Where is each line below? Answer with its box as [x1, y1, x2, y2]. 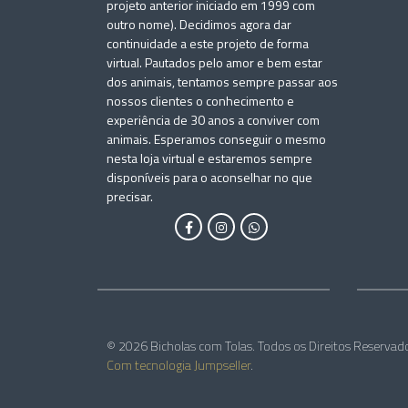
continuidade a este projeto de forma [107, 34, 309, 53]
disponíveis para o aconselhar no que [107, 168, 312, 187]
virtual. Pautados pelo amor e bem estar [107, 53, 322, 72]
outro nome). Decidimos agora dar [107, 15, 291, 34]
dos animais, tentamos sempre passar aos [107, 72, 338, 91]
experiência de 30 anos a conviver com [107, 110, 320, 129]
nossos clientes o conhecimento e [107, 91, 294, 110]
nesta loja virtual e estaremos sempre [107, 148, 312, 168]
